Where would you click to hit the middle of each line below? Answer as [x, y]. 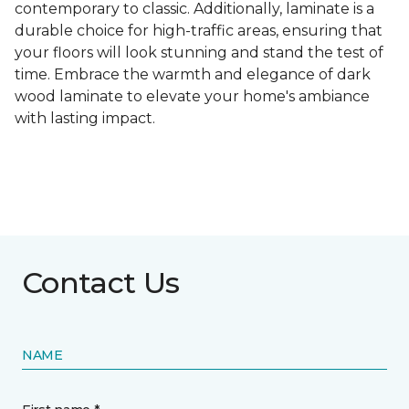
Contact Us [101, 283]
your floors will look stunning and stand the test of [199, 53]
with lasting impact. [85, 119]
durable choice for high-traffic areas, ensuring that [199, 31]
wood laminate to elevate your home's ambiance [192, 97]
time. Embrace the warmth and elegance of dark [193, 75]
